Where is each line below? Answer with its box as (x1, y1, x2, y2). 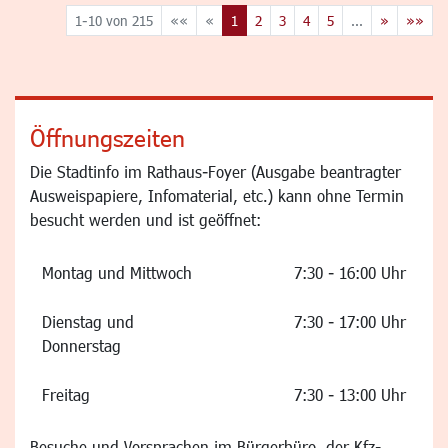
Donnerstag (42, 336, 121, 355)
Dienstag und (42, 312, 134, 331)
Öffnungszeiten (30, 123, 185, 152)
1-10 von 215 (75, 12, 153, 29)
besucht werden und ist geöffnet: (30, 210, 261, 229)
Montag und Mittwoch (42, 263, 192, 282)
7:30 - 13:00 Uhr (294, 385, 406, 404)
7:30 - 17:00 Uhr (289, 312, 406, 331)
